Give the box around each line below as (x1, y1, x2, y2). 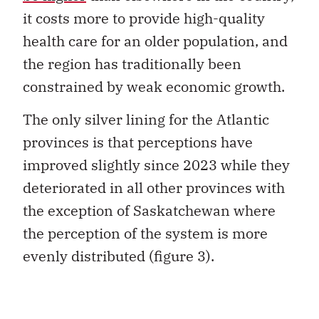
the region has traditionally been (23, 53, 241, 73)
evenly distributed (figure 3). (23, 246, 214, 266)
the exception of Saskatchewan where (23, 201, 276, 221)
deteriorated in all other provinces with (23, 178, 285, 198)
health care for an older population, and (23, 31, 288, 51)
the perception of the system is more (23, 224, 268, 244)
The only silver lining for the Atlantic (23, 110, 269, 130)
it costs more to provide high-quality (23, 8, 265, 28)
